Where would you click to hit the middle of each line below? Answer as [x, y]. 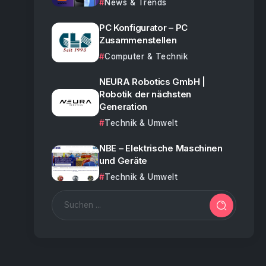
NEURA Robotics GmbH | [152, 82]
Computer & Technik [146, 56]
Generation [123, 107]
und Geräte [123, 161]
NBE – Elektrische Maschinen [161, 148]
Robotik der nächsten [145, 94]
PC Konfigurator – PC [143, 28]
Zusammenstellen [138, 40]
